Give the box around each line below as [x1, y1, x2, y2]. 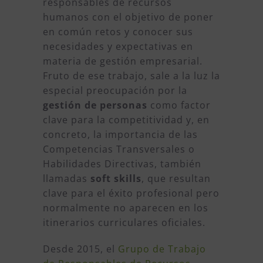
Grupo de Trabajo [117, 242, 206, 256]
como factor [147, 99, 211, 112]
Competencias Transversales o [42, 143, 195, 156]
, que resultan [141, 172, 211, 186]
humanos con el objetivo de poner [42, 11, 214, 24]
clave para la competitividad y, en [42, 113, 210, 127]
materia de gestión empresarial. [42, 55, 203, 68]
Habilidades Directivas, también [42, 157, 201, 171]
